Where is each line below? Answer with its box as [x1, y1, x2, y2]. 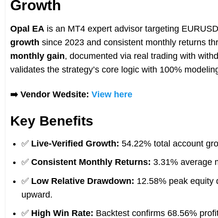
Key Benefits [10, 113, 93, 128]
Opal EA [10, 23, 44, 34]
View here [91, 89, 132, 99]
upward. [21, 189, 53, 200]
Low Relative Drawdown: [31, 176, 134, 186]
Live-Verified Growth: [31, 138, 119, 148]
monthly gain [10, 51, 65, 61]
